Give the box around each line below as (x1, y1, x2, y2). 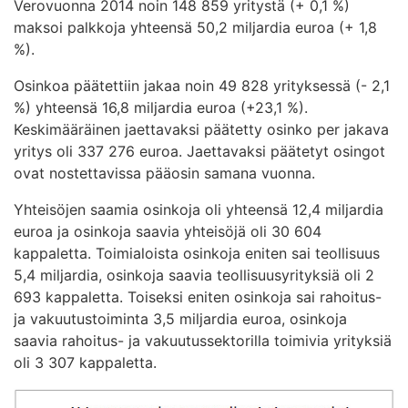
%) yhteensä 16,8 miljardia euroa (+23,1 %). (14, 98, 308, 117)
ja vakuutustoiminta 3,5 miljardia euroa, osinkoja (14, 310, 347, 329)
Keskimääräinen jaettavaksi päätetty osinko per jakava (14, 120, 389, 139)
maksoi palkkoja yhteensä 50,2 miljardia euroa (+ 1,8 (14, 18, 377, 37)
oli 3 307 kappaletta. (14, 353, 157, 372)
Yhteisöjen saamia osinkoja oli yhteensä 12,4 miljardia (14, 200, 383, 219)
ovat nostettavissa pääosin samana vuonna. (14, 164, 315, 183)
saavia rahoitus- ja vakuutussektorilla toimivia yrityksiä (14, 331, 392, 351)
